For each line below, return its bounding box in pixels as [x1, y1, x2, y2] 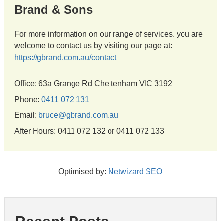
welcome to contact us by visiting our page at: [14, 41, 172, 50]
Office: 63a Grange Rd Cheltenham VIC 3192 [14, 79, 172, 88]
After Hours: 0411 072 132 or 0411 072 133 [14, 127, 164, 135]
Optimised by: [58, 167, 109, 176]
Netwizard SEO [108, 167, 163, 176]
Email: [14, 111, 38, 119]
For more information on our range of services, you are [14, 30, 203, 38]
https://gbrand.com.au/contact [14, 53, 116, 62]
